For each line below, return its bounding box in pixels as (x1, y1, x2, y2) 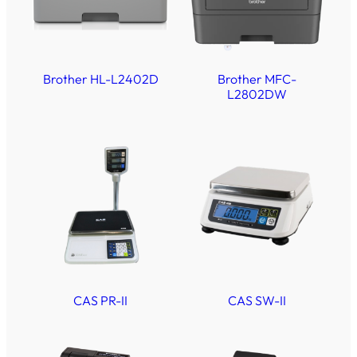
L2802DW (226, 86, 287, 103)
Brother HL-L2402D (42, 71, 159, 88)
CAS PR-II (73, 292, 127, 309)
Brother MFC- (217, 71, 296, 88)
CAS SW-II (227, 292, 286, 309)
